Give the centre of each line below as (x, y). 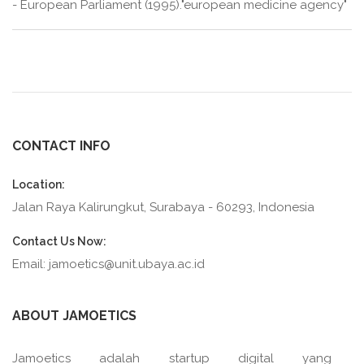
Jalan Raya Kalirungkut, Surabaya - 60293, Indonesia (163, 208)
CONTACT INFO (61, 146)
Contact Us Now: (59, 242)
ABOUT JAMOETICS (74, 316)
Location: (39, 185)
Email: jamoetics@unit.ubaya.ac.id (108, 264)
